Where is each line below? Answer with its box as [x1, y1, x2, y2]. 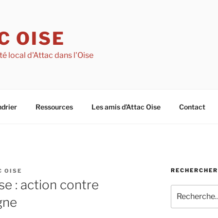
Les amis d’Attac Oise [91, 102, 161, 111]
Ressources [35, 102, 73, 111]
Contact [179, 102, 205, 111]
